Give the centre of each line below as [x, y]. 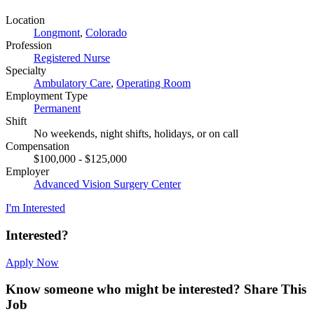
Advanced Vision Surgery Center [107, 184]
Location [25, 20]
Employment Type [47, 96]
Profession [29, 46]
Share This [275, 289]
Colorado [106, 33]
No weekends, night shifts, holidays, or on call [136, 134]
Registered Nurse [72, 58]
